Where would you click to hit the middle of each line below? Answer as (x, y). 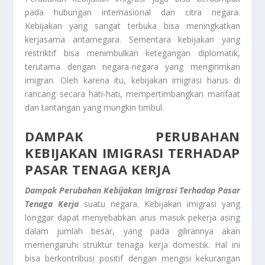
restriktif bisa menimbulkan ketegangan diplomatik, (132, 53)
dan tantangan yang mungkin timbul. (95, 108)
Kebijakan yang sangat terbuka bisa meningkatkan (132, 26)
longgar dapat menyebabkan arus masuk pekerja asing (132, 217)
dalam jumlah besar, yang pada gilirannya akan (132, 231)
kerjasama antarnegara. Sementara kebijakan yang (132, 40)
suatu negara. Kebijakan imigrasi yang (162, 203)
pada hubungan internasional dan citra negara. (132, 12)
